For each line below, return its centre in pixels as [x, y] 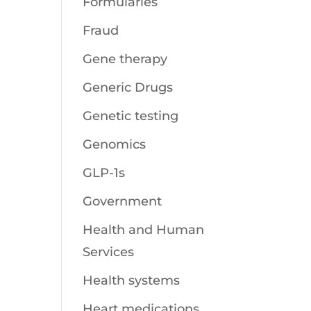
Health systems [132, 280]
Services [109, 252]
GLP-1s [104, 173]
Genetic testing [131, 116]
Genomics [115, 144]
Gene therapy [125, 59]
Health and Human [144, 230]
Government [123, 201]
